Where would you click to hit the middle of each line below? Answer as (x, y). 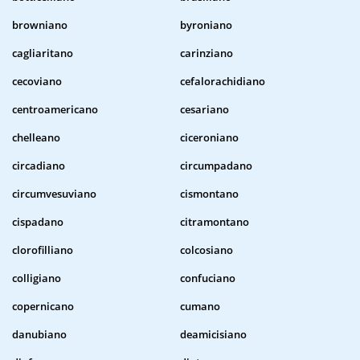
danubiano (39, 335)
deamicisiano (213, 335)
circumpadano (216, 166)
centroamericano (55, 110)
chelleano (36, 138)
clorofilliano (43, 250)
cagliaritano (43, 53)
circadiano (39, 166)
